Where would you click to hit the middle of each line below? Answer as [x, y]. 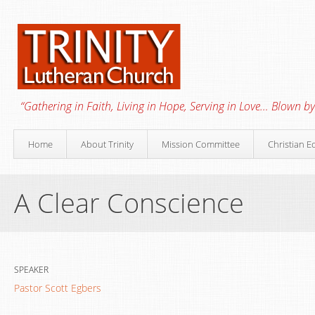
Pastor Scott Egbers [58, 288]
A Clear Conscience [129, 202]
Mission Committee [201, 144]
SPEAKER [31, 270]
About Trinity [107, 144]
